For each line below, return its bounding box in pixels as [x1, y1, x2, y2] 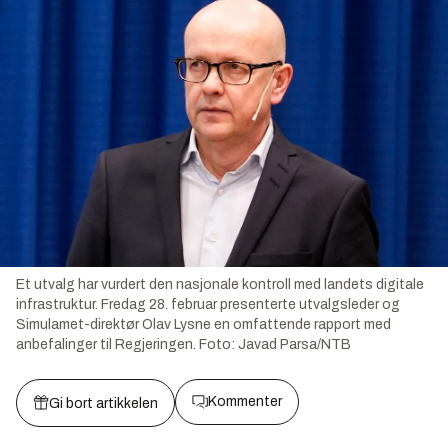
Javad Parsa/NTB [238, 336, 351, 352]
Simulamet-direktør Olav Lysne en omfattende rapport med [16, 316, 391, 332]
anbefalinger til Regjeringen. [16, 336, 196, 352]
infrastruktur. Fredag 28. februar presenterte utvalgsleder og [16, 296, 400, 312]
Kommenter [208, 393, 282, 409]
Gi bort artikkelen [49, 395, 158, 411]
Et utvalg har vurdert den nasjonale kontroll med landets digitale [16, 276, 424, 292]
